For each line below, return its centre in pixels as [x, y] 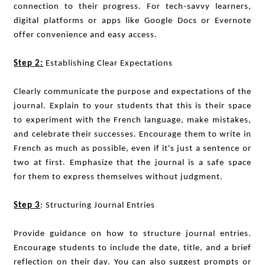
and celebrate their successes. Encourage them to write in [132, 135]
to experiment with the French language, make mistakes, [132, 120]
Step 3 [27, 206]
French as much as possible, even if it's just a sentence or [132, 149]
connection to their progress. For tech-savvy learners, [132, 7]
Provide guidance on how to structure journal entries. [132, 234]
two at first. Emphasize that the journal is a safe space [132, 163]
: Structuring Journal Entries [98, 206]
